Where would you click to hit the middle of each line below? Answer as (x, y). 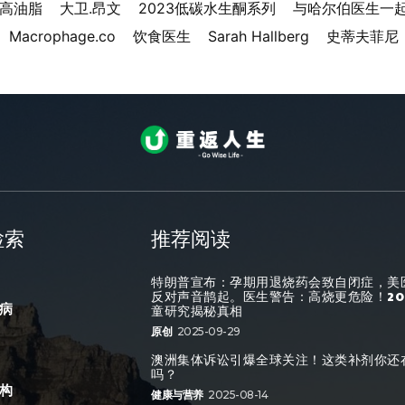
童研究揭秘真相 (197, 311)
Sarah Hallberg (258, 36)
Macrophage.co (62, 36)
